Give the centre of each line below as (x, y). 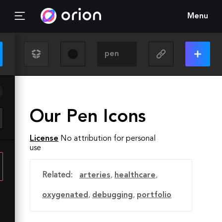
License (44, 139)
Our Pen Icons (88, 117)
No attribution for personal (108, 139)
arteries (95, 175)
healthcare (135, 175)
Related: (57, 175)
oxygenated (65, 195)
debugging (112, 195)
